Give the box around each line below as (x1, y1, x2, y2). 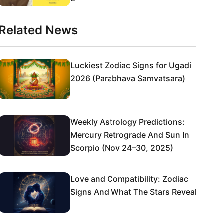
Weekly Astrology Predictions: (70, 117, 185, 127)
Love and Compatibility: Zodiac (70, 174, 188, 184)
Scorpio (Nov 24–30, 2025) (70, 143, 173, 153)
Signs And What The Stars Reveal (70, 187, 197, 197)
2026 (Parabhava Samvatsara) (70, 73, 185, 83)
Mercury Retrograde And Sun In (70, 130, 189, 140)
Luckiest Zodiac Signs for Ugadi (70, 60, 191, 70)
